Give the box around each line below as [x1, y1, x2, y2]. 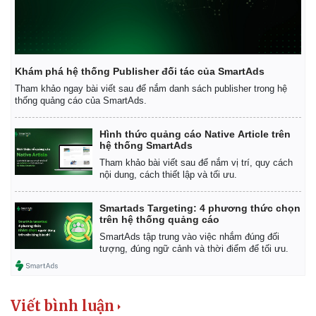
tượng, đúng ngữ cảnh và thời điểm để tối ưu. [99, 243, 288, 254]
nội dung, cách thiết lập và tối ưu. [99, 169, 237, 180]
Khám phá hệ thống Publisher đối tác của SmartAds [15, 65, 265, 77]
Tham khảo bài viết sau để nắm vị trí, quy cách [99, 157, 293, 168]
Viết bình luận [11, 296, 114, 315]
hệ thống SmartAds [99, 139, 193, 151]
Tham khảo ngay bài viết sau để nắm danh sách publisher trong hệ [15, 83, 287, 94]
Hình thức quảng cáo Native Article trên [99, 128, 291, 140]
